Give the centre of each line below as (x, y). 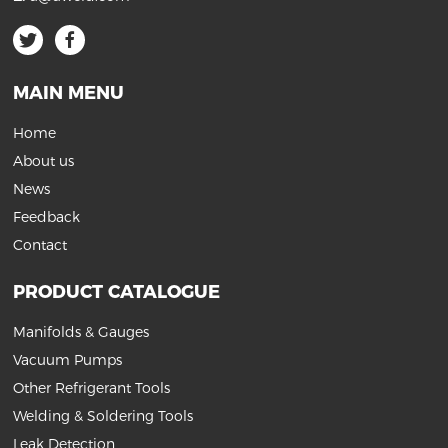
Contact (40, 244)
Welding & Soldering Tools (103, 415)
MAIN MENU (69, 92)
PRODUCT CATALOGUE (117, 291)
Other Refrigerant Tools (92, 387)
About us (44, 160)
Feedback (47, 216)
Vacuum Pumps (68, 359)
